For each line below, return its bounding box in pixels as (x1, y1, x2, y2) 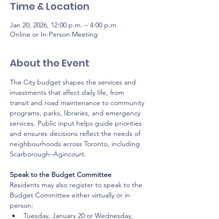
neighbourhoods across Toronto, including (10, 139, 142, 148)
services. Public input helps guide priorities (10, 119, 144, 128)
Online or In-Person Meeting (10, 30, 98, 39)
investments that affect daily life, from (10, 88, 126, 97)
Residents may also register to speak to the (10, 180, 144, 189)
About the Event (10, 56, 89, 70)
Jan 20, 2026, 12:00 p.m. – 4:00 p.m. (10, 21, 118, 29)
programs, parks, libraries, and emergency (10, 109, 142, 117)
